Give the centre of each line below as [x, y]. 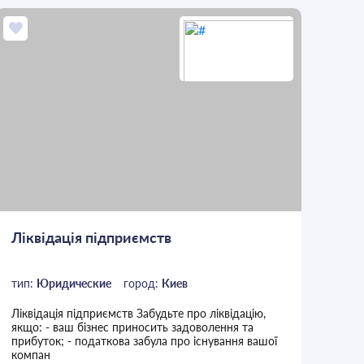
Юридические [74, 284]
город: [143, 284]
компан [31, 355]
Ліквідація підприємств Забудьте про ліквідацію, [139, 314]
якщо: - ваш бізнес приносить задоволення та [133, 327]
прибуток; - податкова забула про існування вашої [145, 341]
